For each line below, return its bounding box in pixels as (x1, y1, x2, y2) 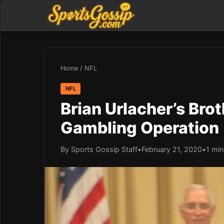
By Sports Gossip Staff (60, 144, 137, 153)
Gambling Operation (60, 117, 219, 137)
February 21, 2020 (141, 144, 202, 153)
